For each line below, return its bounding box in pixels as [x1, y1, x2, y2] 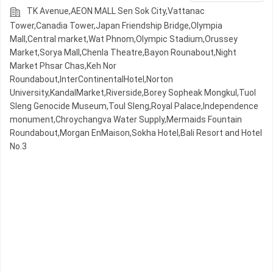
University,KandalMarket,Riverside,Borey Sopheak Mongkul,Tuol [10, 88, 256, 98]
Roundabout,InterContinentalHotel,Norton [10, 74, 173, 85]
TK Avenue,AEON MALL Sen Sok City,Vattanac [27, 6, 205, 16]
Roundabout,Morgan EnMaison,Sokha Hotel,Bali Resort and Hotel [10, 128, 262, 138]
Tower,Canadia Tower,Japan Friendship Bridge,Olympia [10, 21, 222, 31]
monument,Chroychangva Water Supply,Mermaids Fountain [10, 115, 242, 125]
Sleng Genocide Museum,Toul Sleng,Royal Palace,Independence [10, 101, 258, 112]
